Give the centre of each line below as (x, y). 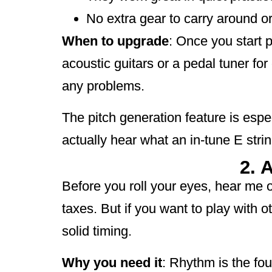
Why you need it (112, 262)
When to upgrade (115, 41)
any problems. (103, 86)
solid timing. (97, 231)
